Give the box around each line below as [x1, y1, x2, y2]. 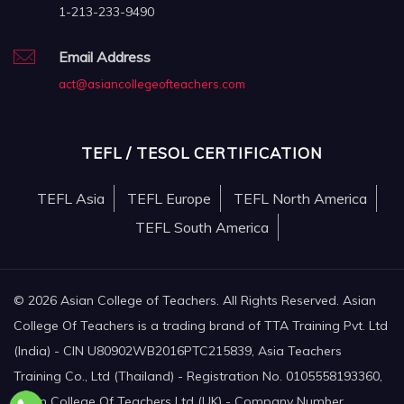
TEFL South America [134, 217, 269, 236]
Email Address [59, 47, 151, 66]
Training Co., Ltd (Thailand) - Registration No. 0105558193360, [14, 367, 382, 384]
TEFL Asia [36, 188, 105, 207]
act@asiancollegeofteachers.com [59, 76, 245, 91]
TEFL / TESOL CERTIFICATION [81, 142, 323, 162]
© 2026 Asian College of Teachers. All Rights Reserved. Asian [14, 291, 376, 308]
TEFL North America [233, 188, 367, 207]
